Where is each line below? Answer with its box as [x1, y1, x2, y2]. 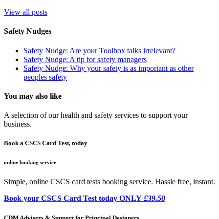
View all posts [4, 8, 47, 17]
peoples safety [23, 72, 67, 81]
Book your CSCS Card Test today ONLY [4, 194, 142, 203]
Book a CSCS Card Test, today [4, 139, 88, 147]
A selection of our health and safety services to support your [4, 111, 188, 120]
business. [4, 120, 32, 129]
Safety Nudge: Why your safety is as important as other [23, 64, 194, 72]
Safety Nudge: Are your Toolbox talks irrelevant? [23, 46, 175, 55]
